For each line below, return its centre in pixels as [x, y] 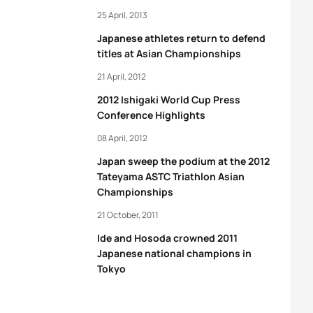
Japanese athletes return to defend [181, 38]
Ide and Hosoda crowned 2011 [167, 238]
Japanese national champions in [174, 253]
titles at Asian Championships [169, 53]
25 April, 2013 [122, 15]
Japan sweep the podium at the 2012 [183, 161]
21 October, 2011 [128, 215]
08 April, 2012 [122, 138]
